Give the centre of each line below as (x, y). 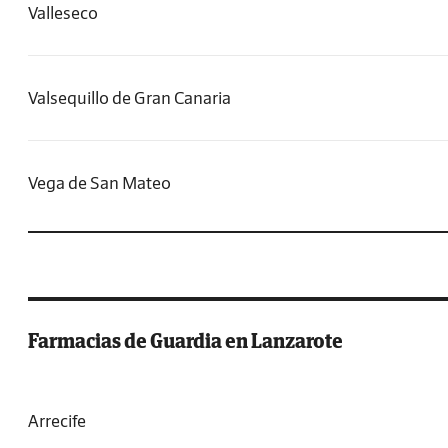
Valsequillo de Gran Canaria (129, 98)
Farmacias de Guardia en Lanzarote (185, 341)
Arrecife (57, 421)
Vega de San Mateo (99, 183)
